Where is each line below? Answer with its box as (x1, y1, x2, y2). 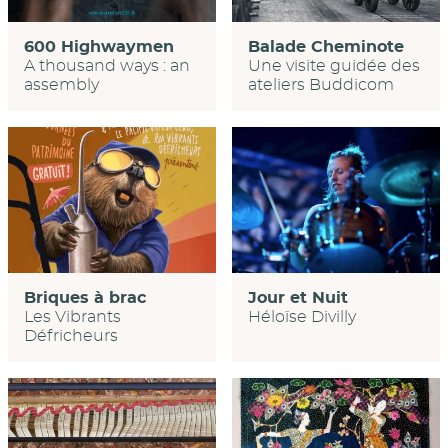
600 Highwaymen (24, 39, 174, 56)
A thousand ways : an (24, 58, 190, 75)
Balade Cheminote (247, 39, 404, 56)
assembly (24, 77, 99, 94)
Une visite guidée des (247, 58, 420, 75)
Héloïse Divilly (247, 308, 356, 325)
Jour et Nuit (247, 289, 348, 306)
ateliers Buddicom (247, 77, 394, 94)
